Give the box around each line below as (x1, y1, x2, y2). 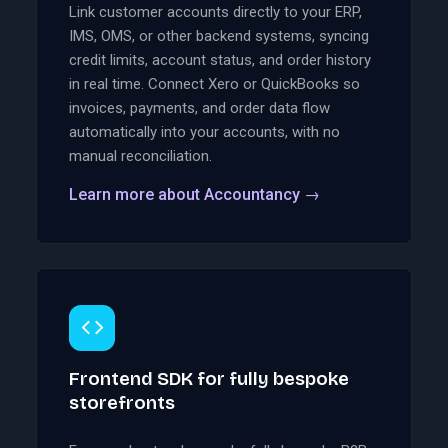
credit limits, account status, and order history (69, 50, 371, 69)
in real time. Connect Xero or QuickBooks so (69, 74, 360, 93)
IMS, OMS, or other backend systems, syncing (69, 26, 369, 45)
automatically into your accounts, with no (69, 122, 340, 141)
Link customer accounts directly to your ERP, (69, 2, 362, 21)
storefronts (69, 391, 175, 414)
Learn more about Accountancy (69, 184, 304, 204)
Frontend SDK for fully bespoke (69, 367, 349, 390)
